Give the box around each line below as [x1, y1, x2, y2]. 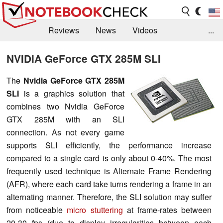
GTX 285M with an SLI [6, 113, 124, 125]
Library [8, 68, 32, 80]
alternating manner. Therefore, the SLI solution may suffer [6, 191, 212, 203]
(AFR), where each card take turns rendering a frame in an [6, 178, 212, 190]
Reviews [48, 24, 79, 36]
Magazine [156, 46, 191, 58]
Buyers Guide [92, 46, 140, 58]
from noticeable [6, 204, 67, 216]
